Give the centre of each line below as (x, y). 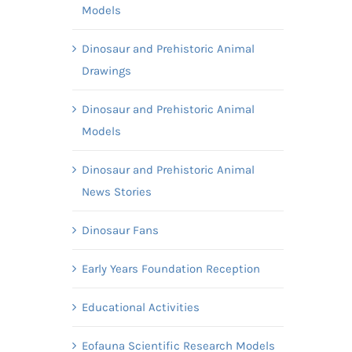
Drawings (106, 70)
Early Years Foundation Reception (170, 268)
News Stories (116, 191)
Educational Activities (140, 307)
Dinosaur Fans (120, 230)
